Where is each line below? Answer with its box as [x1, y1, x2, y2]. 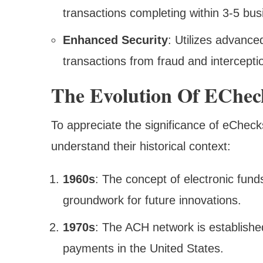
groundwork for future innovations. [63, 193, 241, 207]
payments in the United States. [63, 241, 224, 255]
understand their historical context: [51, 139, 231, 153]
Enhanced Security [63, 33, 168, 46]
